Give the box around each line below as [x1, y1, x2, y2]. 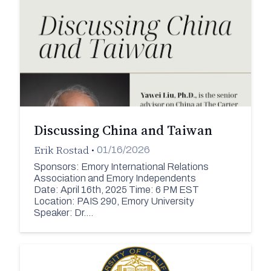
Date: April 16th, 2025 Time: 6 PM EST [33, 184, 199, 195]
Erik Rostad [33, 142, 89, 157]
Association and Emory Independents [33, 173, 196, 184]
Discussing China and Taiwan [33, 120, 212, 139]
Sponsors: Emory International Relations [33, 162, 209, 172]
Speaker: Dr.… [33, 207, 93, 218]
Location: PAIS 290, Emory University [33, 196, 194, 207]
